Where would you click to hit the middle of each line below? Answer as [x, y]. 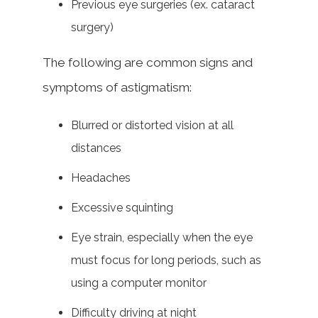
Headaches [101, 177]
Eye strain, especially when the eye [162, 237]
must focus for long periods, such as [166, 260]
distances [96, 148]
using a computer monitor [139, 283]
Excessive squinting [122, 207]
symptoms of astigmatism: [117, 87]
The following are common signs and [148, 62]
